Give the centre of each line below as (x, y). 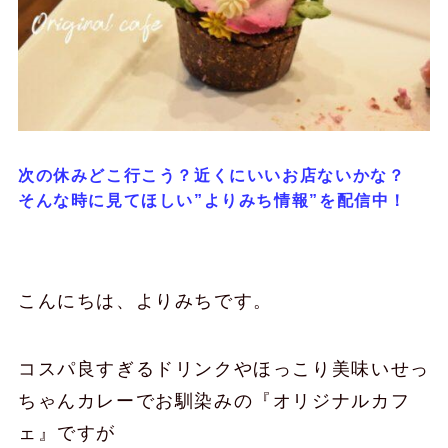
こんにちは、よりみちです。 (145, 300)
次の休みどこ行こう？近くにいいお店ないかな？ (211, 175)
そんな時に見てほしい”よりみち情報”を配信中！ (212, 200)
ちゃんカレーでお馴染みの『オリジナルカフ (214, 400)
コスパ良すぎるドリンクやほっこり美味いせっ (223, 368)
